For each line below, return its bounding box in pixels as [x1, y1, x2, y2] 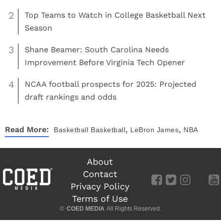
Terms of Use [72, 193, 128, 204]
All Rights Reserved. [106, 205, 161, 212]
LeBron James [130, 125, 179, 134]
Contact [82, 168, 117, 179]
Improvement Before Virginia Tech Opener [25, 57, 185, 67]
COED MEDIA [67, 205, 105, 212]
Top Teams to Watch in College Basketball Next [25, 10, 206, 20]
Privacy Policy [71, 181, 129, 191]
